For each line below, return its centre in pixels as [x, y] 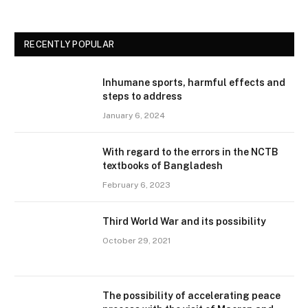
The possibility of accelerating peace [191, 296]
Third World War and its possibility [184, 222]
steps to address [142, 97]
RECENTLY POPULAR [69, 45]
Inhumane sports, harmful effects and [194, 83]
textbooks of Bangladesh [163, 166]
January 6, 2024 [134, 116]
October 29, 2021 [136, 241]
